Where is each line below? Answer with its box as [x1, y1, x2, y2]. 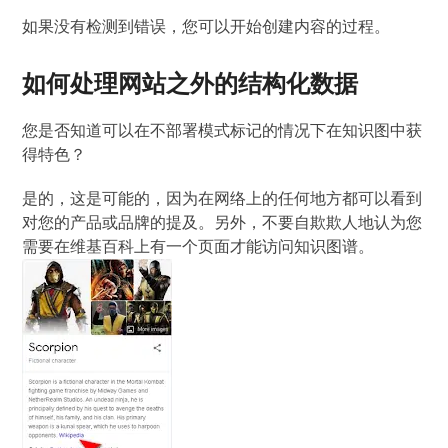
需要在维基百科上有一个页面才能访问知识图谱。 [22, 237, 375, 255]
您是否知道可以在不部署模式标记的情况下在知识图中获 [22, 121, 423, 139]
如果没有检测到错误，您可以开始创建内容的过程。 [22, 17, 391, 35]
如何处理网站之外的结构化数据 [22, 70, 359, 97]
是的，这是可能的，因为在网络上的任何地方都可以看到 [22, 189, 423, 207]
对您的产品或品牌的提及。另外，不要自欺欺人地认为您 [22, 213, 423, 231]
